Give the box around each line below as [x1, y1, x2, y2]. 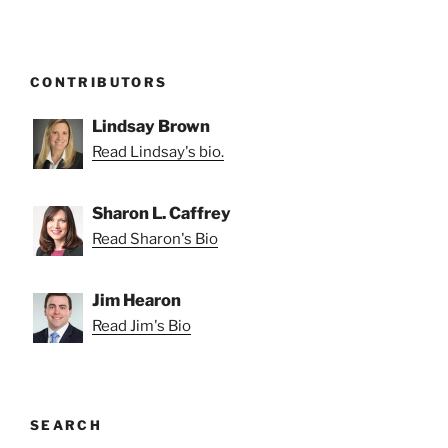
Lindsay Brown [92, 116, 210, 137]
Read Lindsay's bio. [92, 143, 224, 162]
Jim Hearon [92, 290, 181, 311]
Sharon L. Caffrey [92, 203, 231, 224]
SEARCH [30, 417, 103, 434]
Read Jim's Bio [92, 317, 191, 336]
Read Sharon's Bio [92, 230, 218, 249]
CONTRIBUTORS [30, 73, 168, 90]
